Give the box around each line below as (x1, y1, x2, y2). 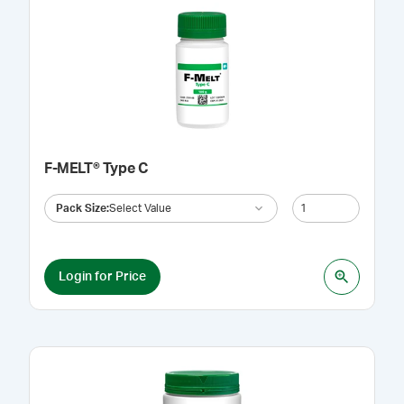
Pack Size (56, 202, 106, 214)
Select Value (109, 202, 171, 214)
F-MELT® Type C (44, 161, 148, 176)
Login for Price (59, 270, 146, 283)
